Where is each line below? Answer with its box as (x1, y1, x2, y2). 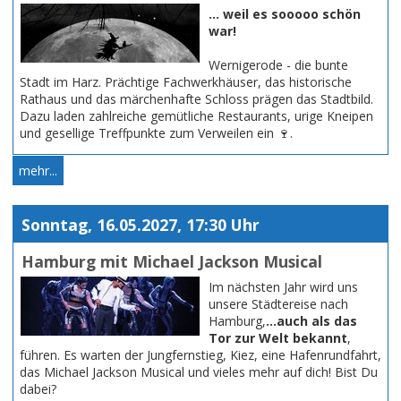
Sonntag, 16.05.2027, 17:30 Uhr (21, 213, 260, 235)
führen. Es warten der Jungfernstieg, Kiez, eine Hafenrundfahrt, (20, 346, 381, 364)
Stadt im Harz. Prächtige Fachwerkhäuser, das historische (20, 73, 352, 90)
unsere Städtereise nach (209, 295, 348, 313)
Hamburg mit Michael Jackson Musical (21, 251, 322, 273)
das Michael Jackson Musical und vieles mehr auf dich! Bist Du (20, 363, 378, 381)
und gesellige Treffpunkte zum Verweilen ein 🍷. (20, 124, 293, 141)
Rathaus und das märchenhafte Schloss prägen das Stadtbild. (20, 90, 373, 107)
